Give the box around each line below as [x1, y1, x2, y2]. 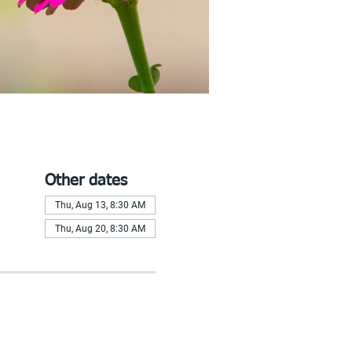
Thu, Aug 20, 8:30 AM [54, 222, 145, 234]
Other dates [44, 172, 127, 189]
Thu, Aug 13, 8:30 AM [54, 199, 145, 211]
